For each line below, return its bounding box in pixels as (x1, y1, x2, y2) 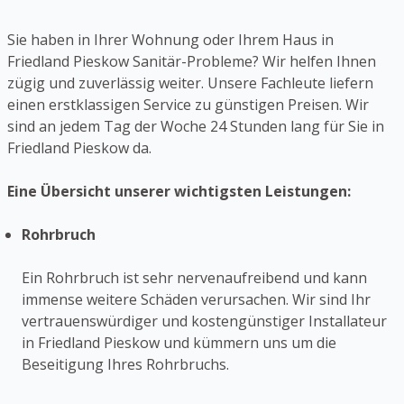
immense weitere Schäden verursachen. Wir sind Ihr (22, 289, 371, 309)
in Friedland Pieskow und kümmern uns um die (22, 332, 336, 353)
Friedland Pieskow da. (7, 137, 151, 158)
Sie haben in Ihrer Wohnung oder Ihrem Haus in (7, 29, 334, 50)
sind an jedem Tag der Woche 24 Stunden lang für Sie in (7, 115, 384, 136)
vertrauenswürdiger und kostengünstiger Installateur (22, 310, 387, 331)
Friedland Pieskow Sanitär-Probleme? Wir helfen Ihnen (7, 50, 376, 71)
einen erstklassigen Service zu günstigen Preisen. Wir (7, 94, 369, 115)
